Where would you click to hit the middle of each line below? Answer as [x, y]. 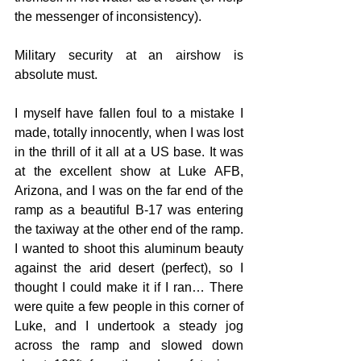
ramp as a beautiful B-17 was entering [129, 210]
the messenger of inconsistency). [108, 16]
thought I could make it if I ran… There [129, 287]
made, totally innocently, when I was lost [129, 132]
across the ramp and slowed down [129, 345]
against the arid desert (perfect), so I [129, 268]
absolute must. [58, 74]
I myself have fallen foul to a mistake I [129, 113]
